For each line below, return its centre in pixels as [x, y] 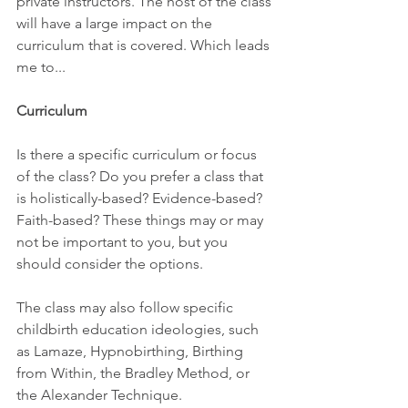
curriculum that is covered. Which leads [145, 45]
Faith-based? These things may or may [142, 220]
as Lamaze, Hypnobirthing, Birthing [132, 351]
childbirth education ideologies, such [139, 329]
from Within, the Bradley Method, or [135, 373]
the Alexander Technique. [99, 395]
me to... [41, 67]
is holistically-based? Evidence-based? [141, 198]
